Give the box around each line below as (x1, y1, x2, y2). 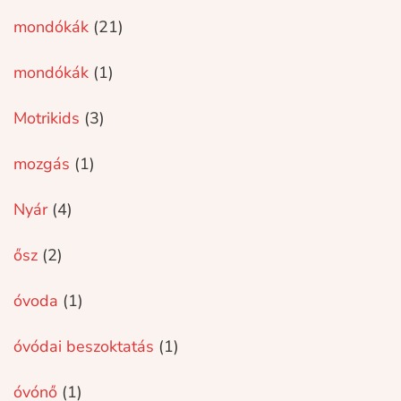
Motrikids (13, 107, 81, 129)
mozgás (13, 153, 71, 175)
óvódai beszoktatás (13, 336, 155, 357)
